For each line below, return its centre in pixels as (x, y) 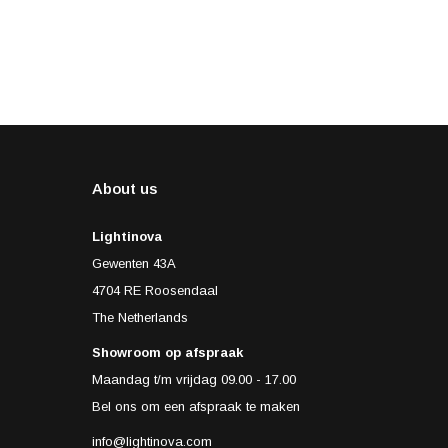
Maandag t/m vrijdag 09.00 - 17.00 (194, 379)
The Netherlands (140, 317)
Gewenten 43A (134, 263)
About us (124, 188)
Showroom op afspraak (167, 352)
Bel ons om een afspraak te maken (196, 406)
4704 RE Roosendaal (155, 290)
